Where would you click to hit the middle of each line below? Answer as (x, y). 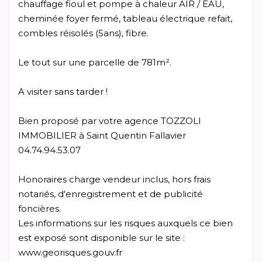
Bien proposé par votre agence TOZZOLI (110, 121)
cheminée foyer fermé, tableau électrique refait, (125, 19)
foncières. (39, 209)
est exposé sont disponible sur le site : (101, 238)
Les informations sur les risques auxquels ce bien (125, 223)
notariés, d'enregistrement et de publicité (111, 194)
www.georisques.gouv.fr (70, 253)
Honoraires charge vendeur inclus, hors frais (114, 180)
